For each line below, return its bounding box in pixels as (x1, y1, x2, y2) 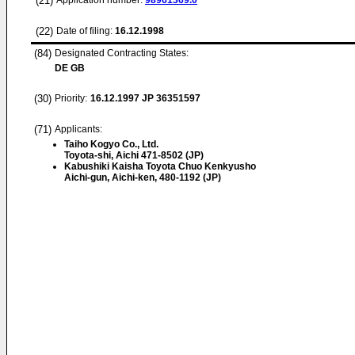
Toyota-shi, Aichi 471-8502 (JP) (64, 150, 204, 161)
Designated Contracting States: (55, 48, 189, 59)
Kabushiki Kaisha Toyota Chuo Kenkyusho (64, 161, 256, 172)
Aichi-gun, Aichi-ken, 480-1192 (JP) (64, 172, 221, 183)
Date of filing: (56, 25, 113, 36)
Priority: (55, 93, 87, 104)
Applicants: (55, 124, 102, 135)
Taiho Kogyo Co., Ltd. (64, 139, 158, 150)
